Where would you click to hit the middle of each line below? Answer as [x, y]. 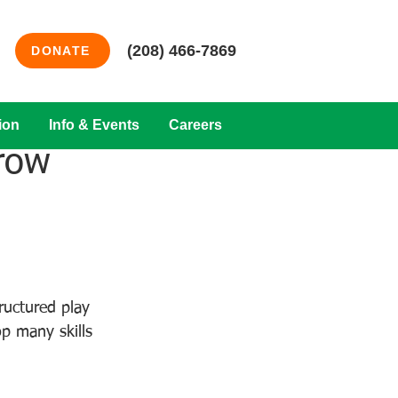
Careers [195, 125]
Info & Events [94, 125]
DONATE [61, 51]
